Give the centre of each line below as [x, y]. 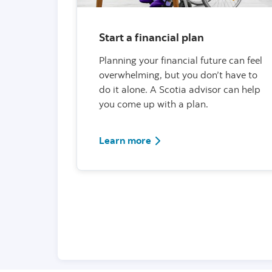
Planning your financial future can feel [181, 60]
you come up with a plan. [154, 104]
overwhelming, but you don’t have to [178, 74]
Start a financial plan [151, 37]
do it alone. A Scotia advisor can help [180, 89]
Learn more [125, 140]
